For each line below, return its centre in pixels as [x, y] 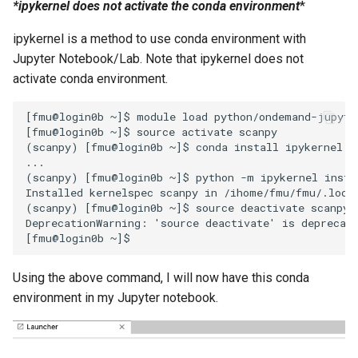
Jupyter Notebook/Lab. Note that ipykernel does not [158, 58]
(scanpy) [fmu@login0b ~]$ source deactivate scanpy [187, 208]
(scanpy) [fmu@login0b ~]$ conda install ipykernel [184, 147]
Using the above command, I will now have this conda [161, 277]
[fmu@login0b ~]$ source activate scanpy [151, 132]
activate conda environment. [90, 78]
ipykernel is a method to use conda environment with [159, 38]
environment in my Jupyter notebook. [115, 297]
